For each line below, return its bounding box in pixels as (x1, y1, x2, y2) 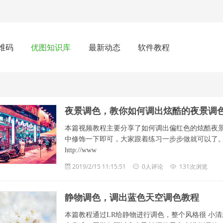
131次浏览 (179, 162, 208, 171)
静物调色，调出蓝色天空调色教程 (64, 193, 199, 203)
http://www (64, 146, 97, 154)
